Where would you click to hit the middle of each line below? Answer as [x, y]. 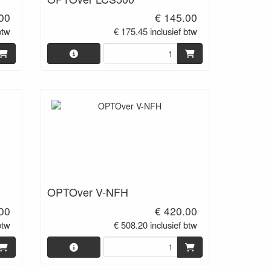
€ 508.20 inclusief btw [156, 224]
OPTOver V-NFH [87, 192]
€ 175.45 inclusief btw [156, 31]
